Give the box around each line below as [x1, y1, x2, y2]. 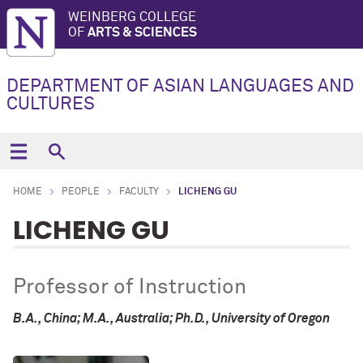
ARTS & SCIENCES [88, 26, 197, 39]
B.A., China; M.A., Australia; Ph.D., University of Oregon [13, 312, 330, 325]
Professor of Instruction [13, 277, 246, 298]
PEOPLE [62, 187, 100, 197]
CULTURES [6, 96, 95, 113]
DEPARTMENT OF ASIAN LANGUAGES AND [6, 78, 354, 96]
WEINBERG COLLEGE [68, 11, 196, 23]
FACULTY [119, 187, 159, 197]
